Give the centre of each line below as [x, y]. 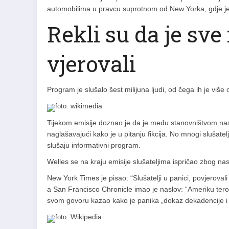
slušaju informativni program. [94, 145]
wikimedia [85, 106]
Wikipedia [85, 217]
